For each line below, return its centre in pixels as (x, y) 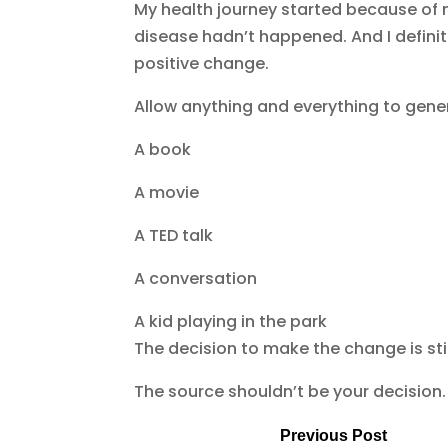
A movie (167, 192)
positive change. (204, 63)
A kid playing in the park (231, 321)
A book (163, 149)
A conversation (196, 278)
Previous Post (333, 435)
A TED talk (174, 235)
